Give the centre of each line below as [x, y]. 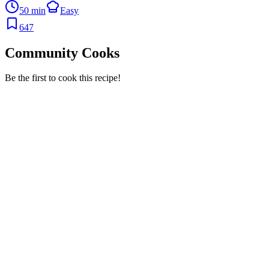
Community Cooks [62, 53]
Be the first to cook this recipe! [63, 78]
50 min [32, 10]
